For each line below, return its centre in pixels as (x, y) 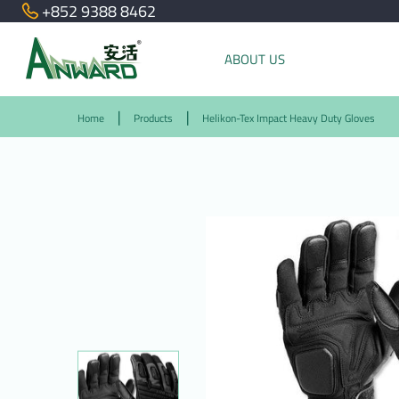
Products (153, 118)
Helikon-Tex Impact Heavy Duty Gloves (289, 118)
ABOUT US (254, 59)
